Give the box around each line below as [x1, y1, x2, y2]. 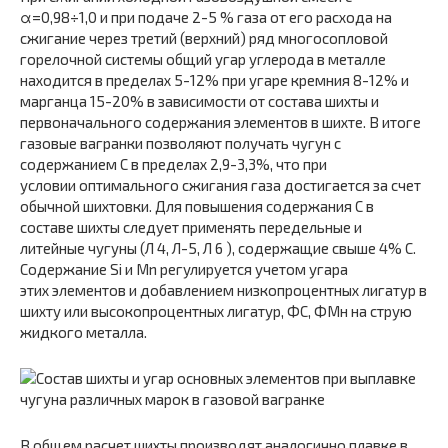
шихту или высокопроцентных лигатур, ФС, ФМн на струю [20, 302, 412, 320]
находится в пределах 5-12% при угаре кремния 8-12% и [20, 71, 409, 89]
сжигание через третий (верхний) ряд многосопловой [20, 29, 388, 47]
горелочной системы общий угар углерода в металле [20, 50, 386, 68]
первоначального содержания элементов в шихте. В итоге [20, 113, 421, 131]
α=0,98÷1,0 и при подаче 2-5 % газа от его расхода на [20, 8, 392, 26]
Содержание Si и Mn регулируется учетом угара [20, 260, 348, 278]
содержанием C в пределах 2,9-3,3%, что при [20, 155, 327, 173]
